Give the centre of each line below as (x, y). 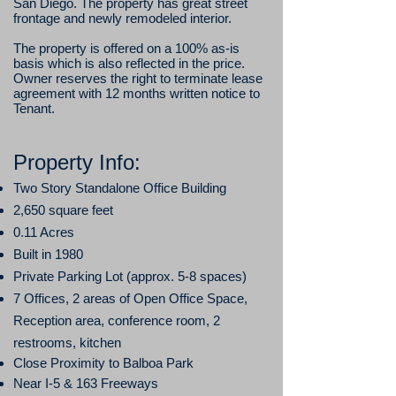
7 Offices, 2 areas (65, 298)
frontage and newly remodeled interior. (122, 18)
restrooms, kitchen (67, 343)
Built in (32, 254)
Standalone (107, 188)
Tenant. (38, 108)
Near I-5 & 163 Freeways (86, 383)
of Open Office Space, (182, 298)
